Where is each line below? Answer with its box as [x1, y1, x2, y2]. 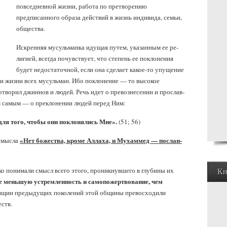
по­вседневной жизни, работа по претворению [16, 2, 147, 11]
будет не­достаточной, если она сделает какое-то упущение [16, 65, 184, 74]
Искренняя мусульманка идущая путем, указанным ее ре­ [16, 43, 178, 52]
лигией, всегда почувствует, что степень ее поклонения [16, 54, 173, 63]
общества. [16, 24, 45, 33]
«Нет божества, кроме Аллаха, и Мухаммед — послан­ [20, 135, 182, 145]
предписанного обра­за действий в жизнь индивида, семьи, [16, 13, 182, 22]
